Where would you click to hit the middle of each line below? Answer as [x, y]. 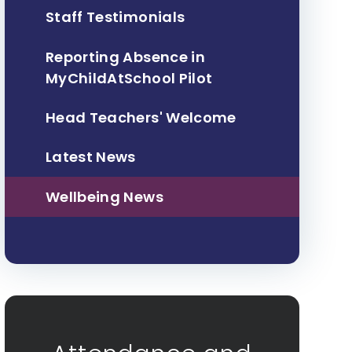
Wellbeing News [104, 196]
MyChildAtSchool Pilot [129, 78]
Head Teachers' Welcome [141, 118]
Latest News [90, 157]
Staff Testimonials [115, 17]
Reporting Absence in [125, 57]
